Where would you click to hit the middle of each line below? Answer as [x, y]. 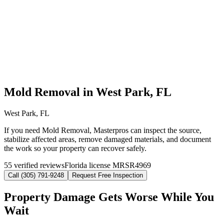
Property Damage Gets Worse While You [109, 197]
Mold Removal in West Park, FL [88, 92]
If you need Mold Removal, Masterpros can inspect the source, [103, 130]
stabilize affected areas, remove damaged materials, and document [107, 139]
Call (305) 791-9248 [36, 175]
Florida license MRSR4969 [108, 165]
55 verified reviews [34, 165]
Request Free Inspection [107, 175]
